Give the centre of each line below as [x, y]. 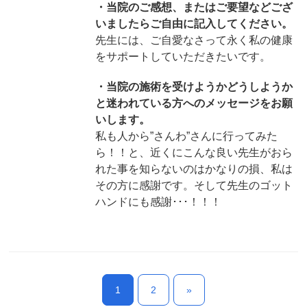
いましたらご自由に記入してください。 [194, 23]
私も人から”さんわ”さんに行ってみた [186, 136]
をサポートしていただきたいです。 [183, 56]
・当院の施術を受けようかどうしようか [194, 86]
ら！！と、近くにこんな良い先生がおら [194, 152]
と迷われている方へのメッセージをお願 [194, 103]
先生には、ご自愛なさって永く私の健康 [194, 40]
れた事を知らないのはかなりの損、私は [194, 169]
